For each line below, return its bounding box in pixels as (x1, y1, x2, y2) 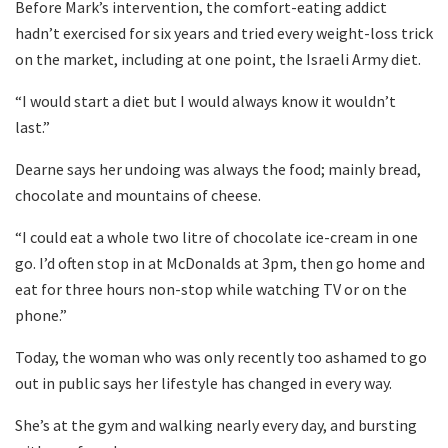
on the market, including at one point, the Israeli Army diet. (15, 49, 421, 70)
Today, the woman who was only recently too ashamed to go (15, 347, 427, 368)
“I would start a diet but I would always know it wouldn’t (15, 91, 396, 112)
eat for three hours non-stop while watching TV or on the (15, 279, 407, 300)
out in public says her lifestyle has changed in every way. (15, 373, 392, 394)
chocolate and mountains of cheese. (15, 185, 261, 206)
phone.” (15, 305, 67, 326)
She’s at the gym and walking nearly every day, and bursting (15, 415, 417, 436)
